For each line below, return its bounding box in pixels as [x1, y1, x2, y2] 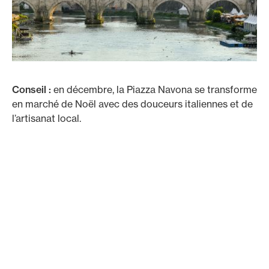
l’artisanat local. [12, 112, 81, 124]
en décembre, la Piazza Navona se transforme [53, 83, 257, 95]
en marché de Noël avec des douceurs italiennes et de [12, 98, 253, 110]
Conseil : [12, 83, 53, 95]
